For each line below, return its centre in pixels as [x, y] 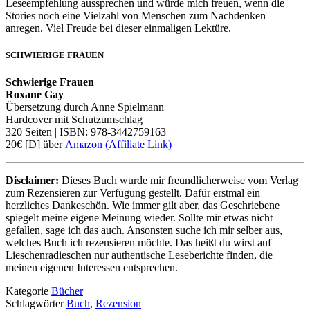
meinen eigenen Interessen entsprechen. [92, 267]
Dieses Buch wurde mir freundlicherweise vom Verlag [179, 180]
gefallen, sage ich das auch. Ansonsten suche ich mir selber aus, [144, 230]
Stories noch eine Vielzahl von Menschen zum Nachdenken [136, 15]
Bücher [67, 291]
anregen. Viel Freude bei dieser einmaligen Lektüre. [118, 28]
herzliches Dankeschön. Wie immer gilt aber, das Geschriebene [143, 205]
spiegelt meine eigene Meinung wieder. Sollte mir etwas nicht [139, 217]
